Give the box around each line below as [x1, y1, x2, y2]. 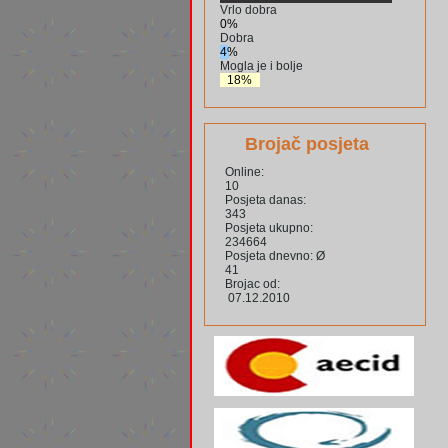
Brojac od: [225, 277, 280, 292]
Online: [225, 165, 264, 180]
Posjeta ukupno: [225, 221, 313, 236]
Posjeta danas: [225, 193, 306, 208]
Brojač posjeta [245, 134, 369, 155]
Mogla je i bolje [220, 59, 303, 74]
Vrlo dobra [220, 3, 277, 18]
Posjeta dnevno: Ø [225, 249, 325, 264]
